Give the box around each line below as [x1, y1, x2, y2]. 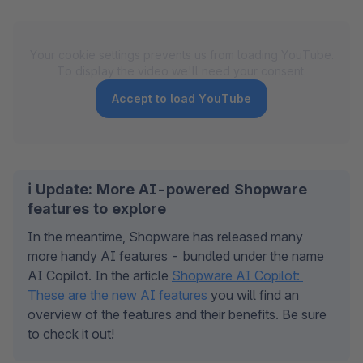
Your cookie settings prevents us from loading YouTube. [29, 47, 334, 62]
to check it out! [28, 325, 114, 342]
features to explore [28, 199, 166, 217]
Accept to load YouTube [112, 91, 251, 105]
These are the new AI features [28, 286, 207, 303]
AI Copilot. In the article [28, 267, 172, 284]
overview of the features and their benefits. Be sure [28, 305, 327, 322]
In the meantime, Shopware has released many [28, 228, 303, 245]
